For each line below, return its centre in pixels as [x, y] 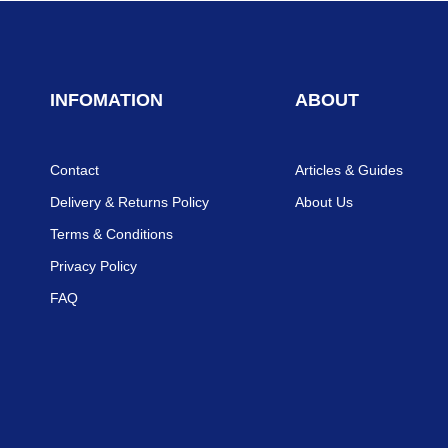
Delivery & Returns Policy [130, 202]
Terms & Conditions [112, 234]
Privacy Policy [94, 266]
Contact [75, 170]
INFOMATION [107, 100]
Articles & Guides [348, 170]
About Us [323, 202]
